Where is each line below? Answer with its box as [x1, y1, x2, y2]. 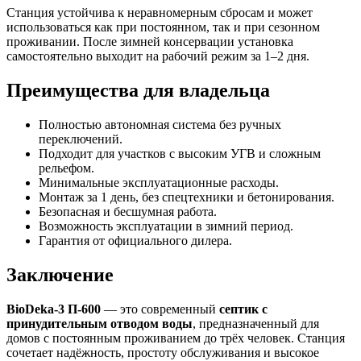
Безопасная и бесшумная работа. [39, 204, 217, 218]
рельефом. [39, 160, 94, 175]
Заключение [6, 263, 114, 285]
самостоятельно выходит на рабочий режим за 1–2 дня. [6, 48, 309, 63]
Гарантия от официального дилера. [39, 233, 232, 247]
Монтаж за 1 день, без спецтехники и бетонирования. [39, 189, 334, 204]
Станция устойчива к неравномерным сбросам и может [6, 5, 313, 19]
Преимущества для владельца [6, 79, 270, 101]
